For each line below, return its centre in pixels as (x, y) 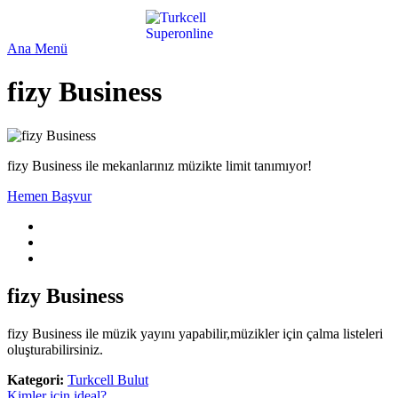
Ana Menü (37, 48)
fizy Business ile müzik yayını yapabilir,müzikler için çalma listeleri (195, 333)
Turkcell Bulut (108, 379)
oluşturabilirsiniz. (55, 349)
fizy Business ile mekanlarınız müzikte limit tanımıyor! (159, 165)
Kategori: (36, 379)
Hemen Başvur (49, 195)
